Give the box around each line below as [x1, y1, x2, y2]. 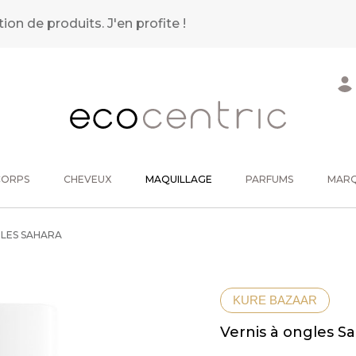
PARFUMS [246, 173, 294, 185]
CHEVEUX [63, 173, 111, 185]
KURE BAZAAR [232, 293, 317, 307]
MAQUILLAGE [145, 173, 212, 185]
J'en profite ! [107, 16, 187, 31]
